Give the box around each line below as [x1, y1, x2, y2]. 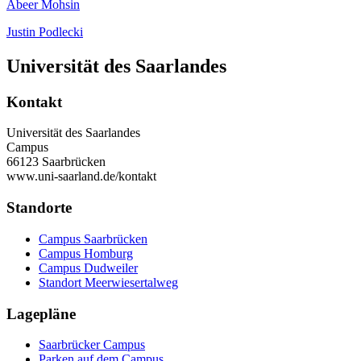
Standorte [6, 199, 72, 217]
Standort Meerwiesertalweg [39, 275, 178, 289]
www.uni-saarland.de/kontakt [6, 169, 156, 184]
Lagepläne [6, 305, 76, 322]
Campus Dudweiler [39, 260, 138, 275]
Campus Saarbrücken [39, 231, 147, 246]
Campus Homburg [39, 246, 133, 260]
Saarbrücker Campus [39, 338, 145, 352]
